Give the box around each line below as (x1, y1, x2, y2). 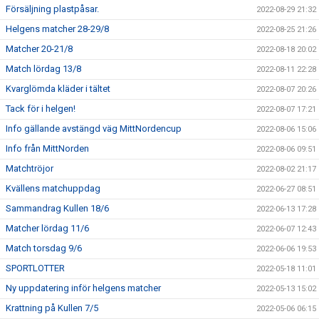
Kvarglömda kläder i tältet (6, 83, 110, 94)
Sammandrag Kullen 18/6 (6, 203, 109, 214)
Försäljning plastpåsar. (6, 4, 99, 14)
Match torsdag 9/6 (6, 243, 82, 253)
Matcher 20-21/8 (6, 43, 73, 54)
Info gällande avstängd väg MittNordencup (6, 123, 182, 134)
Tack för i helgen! (6, 103, 75, 114)
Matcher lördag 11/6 (6, 223, 89, 234)
